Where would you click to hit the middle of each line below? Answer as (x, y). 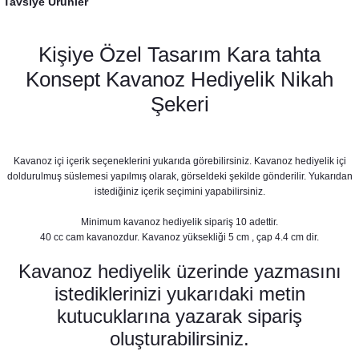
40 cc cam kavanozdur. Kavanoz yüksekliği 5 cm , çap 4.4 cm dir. (179, 237)
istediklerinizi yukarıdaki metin (179, 294)
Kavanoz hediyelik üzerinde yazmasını (179, 271)
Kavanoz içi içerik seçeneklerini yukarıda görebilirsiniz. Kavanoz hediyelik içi (179, 161)
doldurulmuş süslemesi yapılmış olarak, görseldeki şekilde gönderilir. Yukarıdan (179, 176)
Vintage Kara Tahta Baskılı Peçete (269, 188)
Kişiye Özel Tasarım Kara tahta (179, 54)
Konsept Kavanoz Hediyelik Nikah (179, 79)
